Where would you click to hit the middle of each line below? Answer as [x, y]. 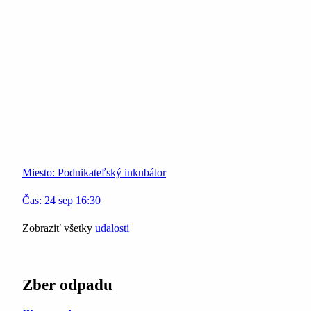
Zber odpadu [67, 285]
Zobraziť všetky [59, 228]
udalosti [112, 228]
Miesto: [40, 173]
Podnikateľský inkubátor [112, 173]
